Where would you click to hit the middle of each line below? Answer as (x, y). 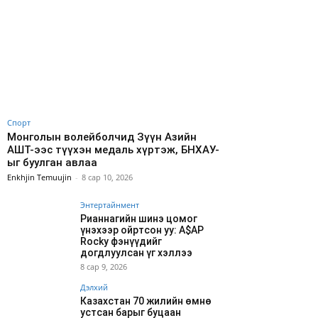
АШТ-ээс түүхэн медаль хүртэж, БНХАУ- (113, 150)
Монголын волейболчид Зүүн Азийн (102, 137)
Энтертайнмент (110, 205)
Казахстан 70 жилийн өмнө (146, 301)
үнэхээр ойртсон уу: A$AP (142, 230)
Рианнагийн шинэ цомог (139, 219)
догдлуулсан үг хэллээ (136, 253)
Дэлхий (94, 287)
